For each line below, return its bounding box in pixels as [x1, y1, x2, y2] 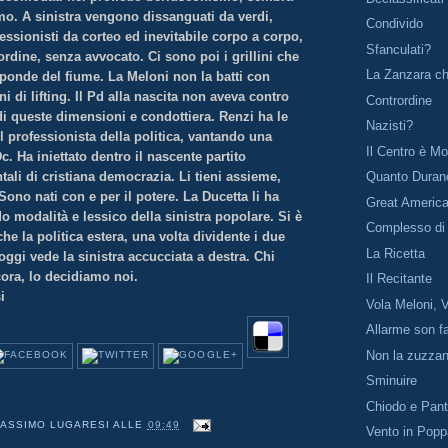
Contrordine [366, 92, 433, 108]
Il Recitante [366, 271, 433, 287]
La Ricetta [366, 245, 426, 261]
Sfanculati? [366, 41, 432, 57]
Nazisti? [366, 118, 414, 134]
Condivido [366, 16, 424, 32]
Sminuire [366, 373, 418, 389]
